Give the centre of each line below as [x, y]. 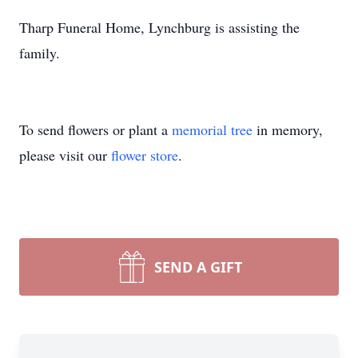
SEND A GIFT [198, 267]
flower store [145, 155]
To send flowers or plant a [95, 129]
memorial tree [212, 129]
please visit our [65, 155]
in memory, [288, 129]
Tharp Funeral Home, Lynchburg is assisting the [159, 27]
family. [42, 53]
